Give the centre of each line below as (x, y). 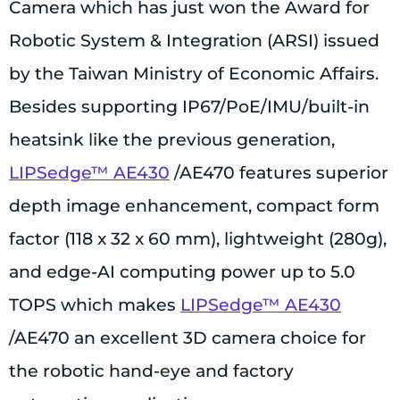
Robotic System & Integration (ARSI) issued (194, 41)
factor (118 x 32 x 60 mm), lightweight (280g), (198, 239)
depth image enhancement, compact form (194, 206)
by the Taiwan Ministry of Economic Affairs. (194, 74)
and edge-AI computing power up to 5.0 (182, 272)
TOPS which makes (95, 305)
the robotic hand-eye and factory (151, 371)
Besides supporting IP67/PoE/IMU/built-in (189, 107)
